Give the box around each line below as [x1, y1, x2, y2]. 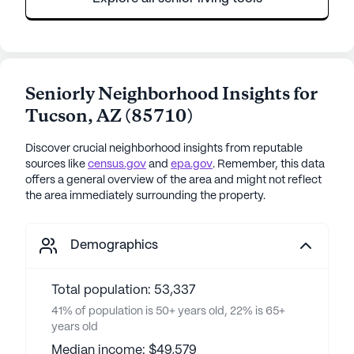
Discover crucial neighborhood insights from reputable [25, 143, 303, 154]
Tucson [25, 105, 88, 129]
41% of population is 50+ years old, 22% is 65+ [51, 306, 285, 317]
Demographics [70, 239, 158, 251]
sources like [25, 159, 85, 170]
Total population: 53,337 [51, 284, 195, 296]
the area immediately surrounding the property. [25, 190, 265, 201]
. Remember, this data [213, 159, 325, 170]
